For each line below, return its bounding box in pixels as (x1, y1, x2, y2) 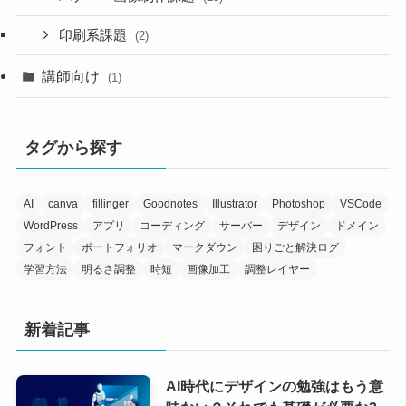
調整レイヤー (244, 263, 310, 276)
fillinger (92, 198, 129, 211)
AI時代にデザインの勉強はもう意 (165, 378, 383, 395)
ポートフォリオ (81, 241, 158, 255)
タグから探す (24, 139, 122, 158)
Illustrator (211, 198, 257, 211)
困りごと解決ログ (251, 241, 339, 255)
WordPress (23, 219, 78, 233)
